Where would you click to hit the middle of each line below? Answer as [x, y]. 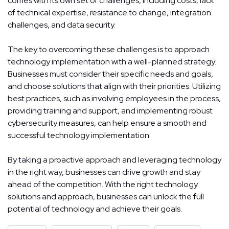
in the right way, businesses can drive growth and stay [104, 172]
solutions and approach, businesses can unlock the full [106, 197]
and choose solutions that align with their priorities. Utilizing [114, 86]
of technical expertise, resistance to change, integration [109, 13]
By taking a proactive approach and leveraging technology [114, 160]
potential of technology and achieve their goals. [95, 209]
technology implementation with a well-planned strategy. [112, 62]
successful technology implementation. [79, 135]
